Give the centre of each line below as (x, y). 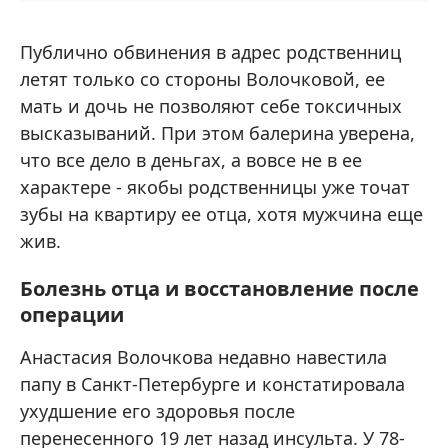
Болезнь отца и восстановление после (219, 289)
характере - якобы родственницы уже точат (215, 187)
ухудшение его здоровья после (157, 411)
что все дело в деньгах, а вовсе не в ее (191, 160)
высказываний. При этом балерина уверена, (217, 133)
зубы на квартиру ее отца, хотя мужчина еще (221, 214)
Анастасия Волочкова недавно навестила (203, 357)
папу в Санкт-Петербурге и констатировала (212, 384)
